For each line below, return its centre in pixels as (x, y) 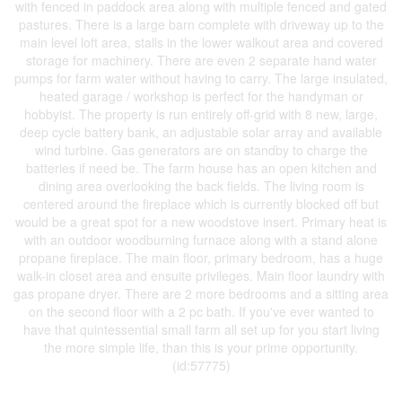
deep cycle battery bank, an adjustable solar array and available (201, 132)
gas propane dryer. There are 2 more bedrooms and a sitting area (201, 293)
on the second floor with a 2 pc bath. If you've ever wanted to (201, 311)
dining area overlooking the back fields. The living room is (201, 186)
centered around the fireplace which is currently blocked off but (201, 204)
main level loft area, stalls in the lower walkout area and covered (201, 42)
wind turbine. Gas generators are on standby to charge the (201, 150)
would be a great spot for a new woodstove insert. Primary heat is (201, 222)
